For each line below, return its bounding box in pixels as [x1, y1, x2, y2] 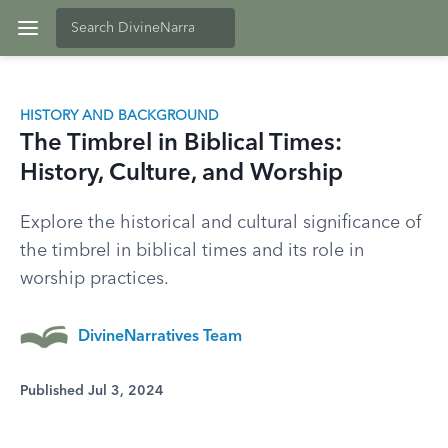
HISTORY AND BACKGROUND [20, 109, 219, 123]
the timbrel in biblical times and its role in [20, 242, 364, 260]
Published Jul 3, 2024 [20, 384, 164, 398]
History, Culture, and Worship [20, 162, 343, 186]
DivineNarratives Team [78, 329, 242, 345]
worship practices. [20, 270, 169, 288]
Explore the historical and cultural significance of [20, 214, 421, 232]
